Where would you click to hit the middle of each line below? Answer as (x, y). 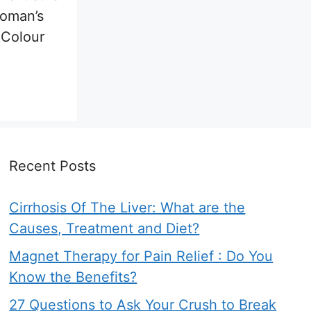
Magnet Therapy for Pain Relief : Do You (141, 257)
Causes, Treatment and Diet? (104, 229)
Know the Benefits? (73, 277)
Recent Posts (53, 166)
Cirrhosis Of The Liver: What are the (127, 208)
